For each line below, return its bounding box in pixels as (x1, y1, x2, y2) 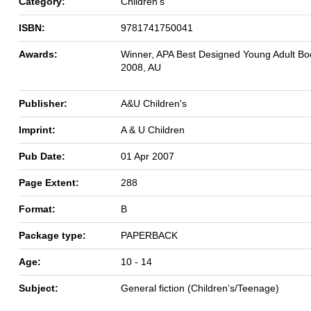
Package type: (19, 229, 86, 241)
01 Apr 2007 (121, 150, 174, 162)
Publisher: (19, 97, 67, 109)
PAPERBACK (121, 229, 178, 241)
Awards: (19, 48, 58, 60)
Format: (19, 203, 56, 215)
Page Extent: (19, 176, 79, 188)
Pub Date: (19, 150, 65, 162)
